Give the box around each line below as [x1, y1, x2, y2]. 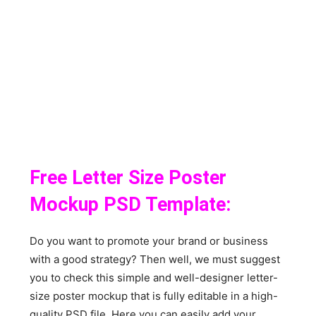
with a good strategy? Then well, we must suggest [30, 252, 281, 266]
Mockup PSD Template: [30, 193, 231, 216]
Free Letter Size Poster [30, 166, 227, 189]
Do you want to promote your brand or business [30, 233, 269, 248]
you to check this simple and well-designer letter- [30, 270, 279, 284]
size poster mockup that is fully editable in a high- [30, 288, 279, 303]
